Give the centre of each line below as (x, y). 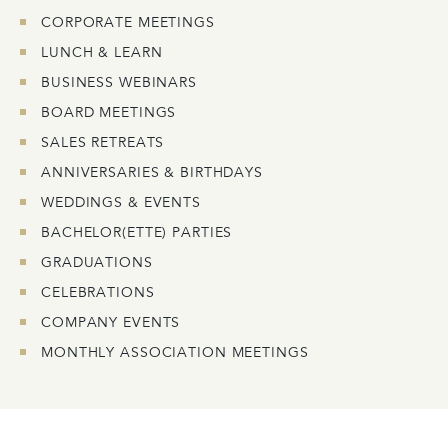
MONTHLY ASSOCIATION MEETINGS (175, 354)
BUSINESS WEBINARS (119, 84)
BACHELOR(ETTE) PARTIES (137, 234)
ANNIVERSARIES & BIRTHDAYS (152, 174)
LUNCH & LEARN (102, 54)
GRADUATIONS (97, 264)
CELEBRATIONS (98, 294)
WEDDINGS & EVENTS (121, 204)
